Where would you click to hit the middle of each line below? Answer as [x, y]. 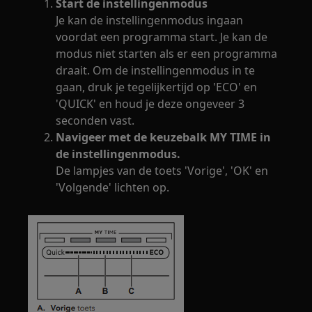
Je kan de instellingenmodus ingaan [150, 21]
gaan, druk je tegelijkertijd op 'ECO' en [157, 87]
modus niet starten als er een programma [167, 54]
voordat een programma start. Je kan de [162, 37]
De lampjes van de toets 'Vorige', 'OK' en [162, 171]
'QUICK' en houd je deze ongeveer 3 [150, 104]
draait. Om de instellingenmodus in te [156, 71]
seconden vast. [95, 121]
